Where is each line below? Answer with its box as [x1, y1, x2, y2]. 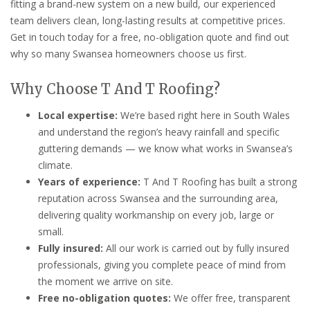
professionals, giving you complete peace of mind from [38, 257, 286, 271]
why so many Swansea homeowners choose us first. [10, 47, 246, 61]
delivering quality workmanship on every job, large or [38, 208, 274, 221]
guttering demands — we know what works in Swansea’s [38, 141, 293, 155]
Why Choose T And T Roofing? [10, 80, 220, 98]
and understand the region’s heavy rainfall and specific [38, 125, 280, 138]
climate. [38, 158, 73, 172]
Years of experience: [38, 174, 140, 188]
